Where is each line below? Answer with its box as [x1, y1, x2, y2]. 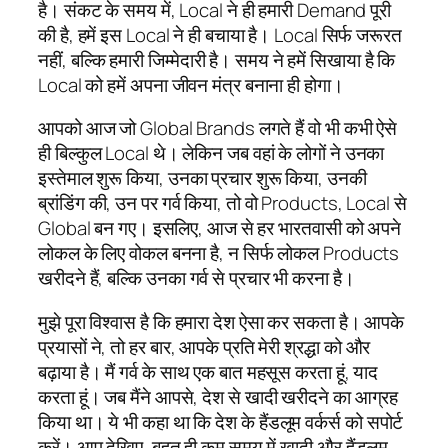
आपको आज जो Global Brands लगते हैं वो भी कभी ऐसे [38, 115, 398, 142]
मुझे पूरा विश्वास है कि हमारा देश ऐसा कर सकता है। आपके [38, 308, 405, 335]
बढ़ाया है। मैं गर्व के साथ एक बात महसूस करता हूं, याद [38, 358, 379, 385]
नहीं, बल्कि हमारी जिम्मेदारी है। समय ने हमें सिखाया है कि [38, 46, 396, 73]
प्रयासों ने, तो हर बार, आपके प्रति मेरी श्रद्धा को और [38, 333, 371, 360]
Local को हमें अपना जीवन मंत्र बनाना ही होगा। [38, 71, 344, 98]
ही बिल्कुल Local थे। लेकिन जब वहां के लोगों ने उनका [38, 140, 385, 167]
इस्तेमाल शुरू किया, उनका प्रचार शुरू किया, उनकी [38, 165, 367, 192]
